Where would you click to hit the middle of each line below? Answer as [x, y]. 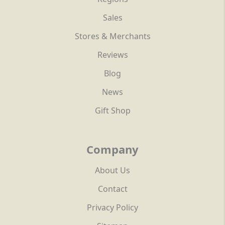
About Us [113, 171]
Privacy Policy [113, 208]
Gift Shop [113, 111]
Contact [113, 189]
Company [113, 149]
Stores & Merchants [113, 36]
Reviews [113, 55]
